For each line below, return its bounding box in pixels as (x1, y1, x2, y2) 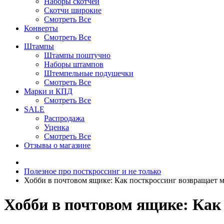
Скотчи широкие (44, 6, 101, 14)
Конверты (24, 24, 58, 32)
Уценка (44, 123, 69, 131)
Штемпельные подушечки (44, 69, 133, 77)
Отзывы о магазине (24, 141, 90, 149)
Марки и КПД (24, 87, 72, 95)
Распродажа (44, 114, 84, 122)
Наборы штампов (44, 60, 103, 68)
